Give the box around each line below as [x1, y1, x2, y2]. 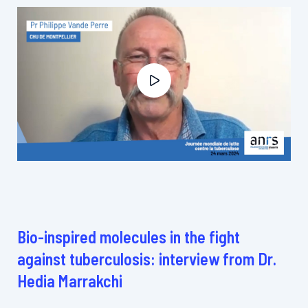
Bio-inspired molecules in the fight [17, 227, 240, 247]
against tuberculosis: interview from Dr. [17, 249, 276, 269]
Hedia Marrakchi [17, 271, 122, 291]
